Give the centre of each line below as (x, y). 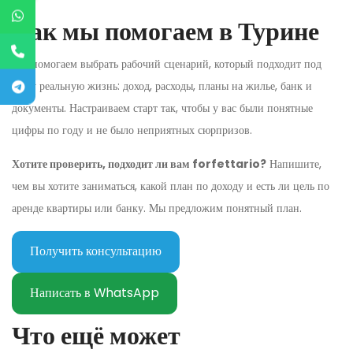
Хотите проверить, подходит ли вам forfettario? (139, 163)
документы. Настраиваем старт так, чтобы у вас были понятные (162, 108)
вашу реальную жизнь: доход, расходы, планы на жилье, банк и (162, 85)
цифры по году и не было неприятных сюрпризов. (132, 130)
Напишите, (294, 163)
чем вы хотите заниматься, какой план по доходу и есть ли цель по (171, 186)
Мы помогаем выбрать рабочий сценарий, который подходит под (167, 63)
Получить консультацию (95, 251)
